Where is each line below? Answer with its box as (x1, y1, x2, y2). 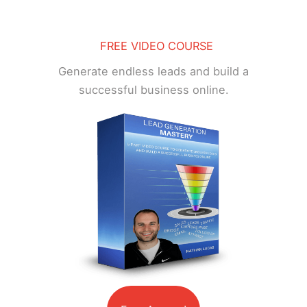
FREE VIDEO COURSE (100, 38, 214, 53)
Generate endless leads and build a (58, 64, 249, 78)
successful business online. (78, 82, 229, 97)
